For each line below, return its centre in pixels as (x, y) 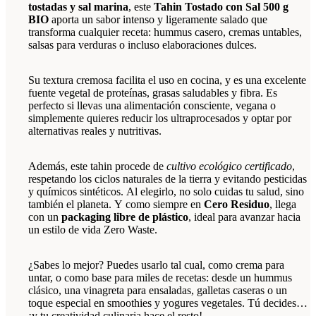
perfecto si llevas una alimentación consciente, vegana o (152, 105)
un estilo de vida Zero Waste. (93, 229)
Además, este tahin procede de (97, 166)
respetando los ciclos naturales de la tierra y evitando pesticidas (168, 178)
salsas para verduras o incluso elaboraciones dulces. (142, 44)
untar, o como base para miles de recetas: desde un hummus (160, 277)
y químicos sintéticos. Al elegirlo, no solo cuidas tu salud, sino (166, 191)
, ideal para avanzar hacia (244, 217)
